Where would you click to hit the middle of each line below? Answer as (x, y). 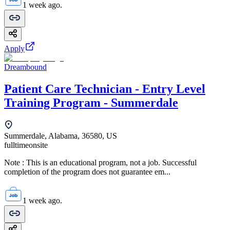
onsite (38, 145)
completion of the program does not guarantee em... (87, 171)
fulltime (16, 145)
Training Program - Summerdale (91, 102)
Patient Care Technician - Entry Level (105, 89)
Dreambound (25, 67)
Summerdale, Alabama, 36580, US (61, 136)
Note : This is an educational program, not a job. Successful (100, 162)
